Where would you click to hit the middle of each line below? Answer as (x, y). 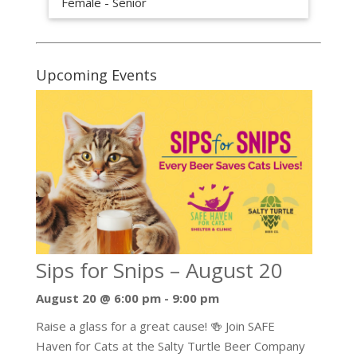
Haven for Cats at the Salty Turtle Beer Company (170, 346)
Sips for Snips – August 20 (159, 271)
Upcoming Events (96, 75)
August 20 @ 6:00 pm (98, 298)
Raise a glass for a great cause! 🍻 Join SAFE (155, 326)
